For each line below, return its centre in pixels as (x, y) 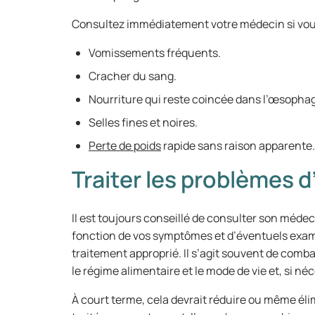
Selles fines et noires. (143, 122)
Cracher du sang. (133, 76)
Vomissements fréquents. (155, 53)
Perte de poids (125, 146)
